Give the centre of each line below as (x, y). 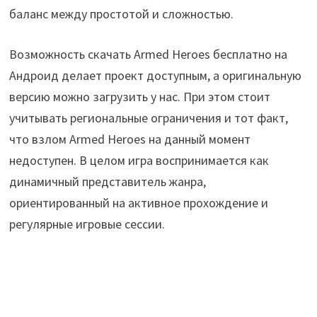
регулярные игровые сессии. (87, 224)
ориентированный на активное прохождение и (138, 202)
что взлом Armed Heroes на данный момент (129, 139)
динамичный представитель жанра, (107, 181)
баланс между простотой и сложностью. (121, 13)
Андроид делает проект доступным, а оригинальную (155, 75)
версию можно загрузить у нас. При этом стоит (139, 96)
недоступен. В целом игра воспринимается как (139, 160)
